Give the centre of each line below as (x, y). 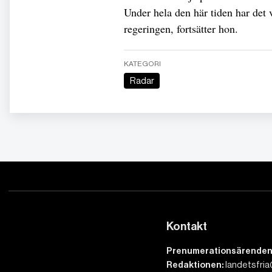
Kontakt (186, 226)
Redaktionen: (195, 265)
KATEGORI (142, 64)
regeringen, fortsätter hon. (181, 29)
